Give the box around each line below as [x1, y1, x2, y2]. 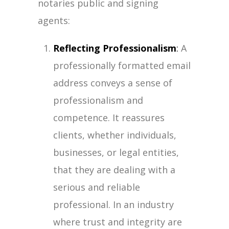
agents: [38, 14, 70, 27]
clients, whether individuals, [53, 129, 176, 141]
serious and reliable [53, 181, 140, 193]
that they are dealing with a [53, 164, 175, 176]
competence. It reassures [53, 111, 165, 124]
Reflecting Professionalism [53, 42, 176, 54]
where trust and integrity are [53, 216, 182, 228]
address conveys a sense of [53, 77, 172, 89]
